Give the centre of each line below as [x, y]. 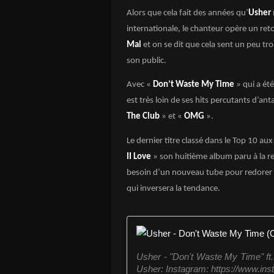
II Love [139, 157]
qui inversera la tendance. [173, 188]
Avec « [140, 85]
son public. [146, 61]
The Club [143, 117]
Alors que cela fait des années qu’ [187, 13]
